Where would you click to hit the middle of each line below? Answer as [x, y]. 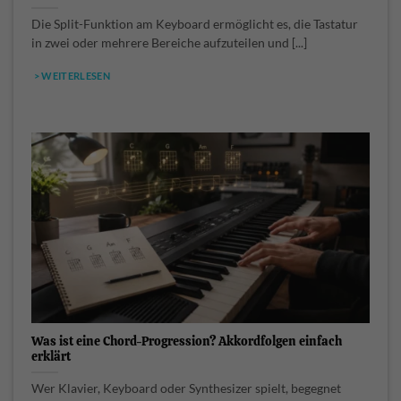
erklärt [51, 356]
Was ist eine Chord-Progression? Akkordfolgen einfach [187, 341]
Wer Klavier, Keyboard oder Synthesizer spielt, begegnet [186, 388]
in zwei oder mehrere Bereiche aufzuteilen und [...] [169, 43]
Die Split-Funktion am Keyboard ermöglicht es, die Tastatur [195, 24]
